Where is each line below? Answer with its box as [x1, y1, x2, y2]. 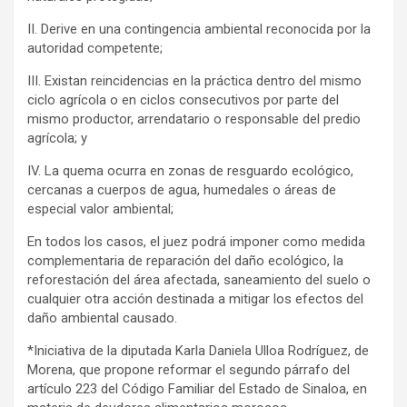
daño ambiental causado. [27, 309, 177, 326]
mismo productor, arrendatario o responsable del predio [27, 110, 361, 127]
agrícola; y [27, 129, 87, 146]
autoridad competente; [27, 39, 163, 56]
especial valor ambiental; [27, 200, 174, 217]
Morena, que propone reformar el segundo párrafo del [27, 361, 350, 378]
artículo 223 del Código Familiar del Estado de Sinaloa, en [27, 380, 367, 397]
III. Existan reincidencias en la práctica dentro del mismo [27, 72, 362, 89]
